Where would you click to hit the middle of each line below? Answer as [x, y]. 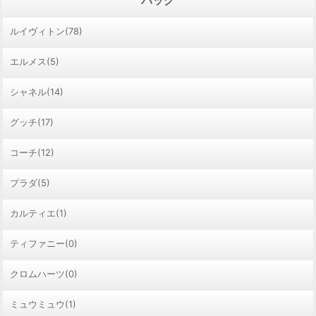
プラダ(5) [30, 182]
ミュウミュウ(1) [43, 304]
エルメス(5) [35, 61]
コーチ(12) [32, 152]
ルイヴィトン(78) [46, 31]
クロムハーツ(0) [44, 273]
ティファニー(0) [44, 243]
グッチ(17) [32, 122]
